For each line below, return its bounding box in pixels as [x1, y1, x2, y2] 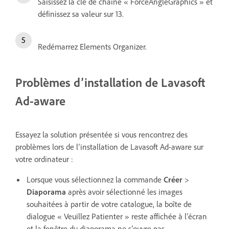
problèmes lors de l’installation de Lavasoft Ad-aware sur [15, 142, 203, 152]
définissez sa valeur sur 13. [38, 9, 124, 19]
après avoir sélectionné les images [68, 187, 182, 197]
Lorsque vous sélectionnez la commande [27, 174, 164, 185]
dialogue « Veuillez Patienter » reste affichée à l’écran [27, 211, 207, 222]
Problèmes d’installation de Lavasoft [15, 75, 205, 90]
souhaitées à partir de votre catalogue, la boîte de [27, 199, 192, 210]
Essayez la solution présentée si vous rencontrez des [15, 129, 188, 140]
